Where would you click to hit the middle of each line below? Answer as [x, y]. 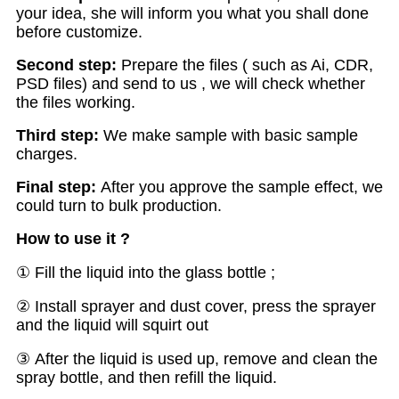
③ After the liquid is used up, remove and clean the [197, 359]
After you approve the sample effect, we [240, 187]
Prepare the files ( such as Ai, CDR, [245, 65]
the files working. [76, 103]
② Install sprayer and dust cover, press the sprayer [196, 307]
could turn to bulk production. [119, 206]
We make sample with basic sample [228, 136]
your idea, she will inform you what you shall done [192, 14]
